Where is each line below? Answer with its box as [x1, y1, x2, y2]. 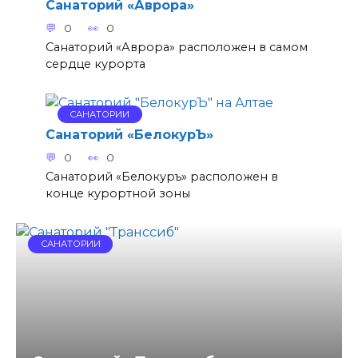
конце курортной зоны [45, 186, 190, 201]
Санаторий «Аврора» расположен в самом [45, 39, 308, 54]
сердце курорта [45, 56, 145, 71]
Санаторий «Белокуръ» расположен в [45, 169, 278, 185]
